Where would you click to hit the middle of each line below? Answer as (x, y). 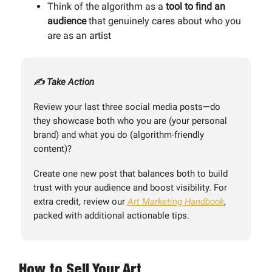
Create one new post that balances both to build (131, 173)
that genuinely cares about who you (164, 21)
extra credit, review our (80, 201)
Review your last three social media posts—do (127, 107)
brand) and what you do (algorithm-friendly (119, 134)
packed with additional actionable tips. (111, 215)
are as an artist (79, 35)
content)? (53, 148)
